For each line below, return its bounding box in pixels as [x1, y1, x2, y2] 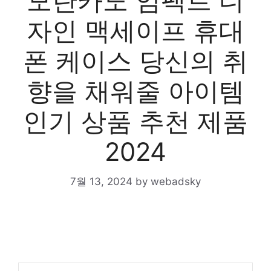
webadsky [151, 175, 201, 188]
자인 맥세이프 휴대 [27, 15, 244, 46]
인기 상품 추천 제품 [23, 106, 248, 137]
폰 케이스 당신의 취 [23, 45, 248, 76]
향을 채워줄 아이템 [27, 76, 244, 106]
